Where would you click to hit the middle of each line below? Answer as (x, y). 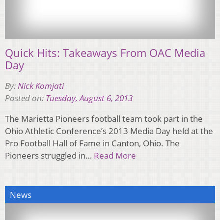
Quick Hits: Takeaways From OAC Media (105, 52)
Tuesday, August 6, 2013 (89, 98)
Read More (115, 155)
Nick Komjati (41, 85)
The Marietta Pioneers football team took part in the (104, 118)
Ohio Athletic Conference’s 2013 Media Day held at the (109, 131)
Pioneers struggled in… (49, 155)
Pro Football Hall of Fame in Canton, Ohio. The (92, 143)
